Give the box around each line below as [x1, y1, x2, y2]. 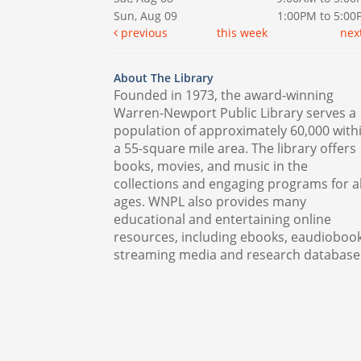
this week [216, 25, 268, 41]
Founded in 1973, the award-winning [114, 86, 334, 105]
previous [118, 25, 168, 41]
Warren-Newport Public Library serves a [114, 104, 356, 122]
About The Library [114, 70, 214, 86]
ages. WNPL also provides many [114, 193, 306, 211]
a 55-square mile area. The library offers [114, 139, 356, 158]
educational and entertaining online [114, 210, 331, 229]
